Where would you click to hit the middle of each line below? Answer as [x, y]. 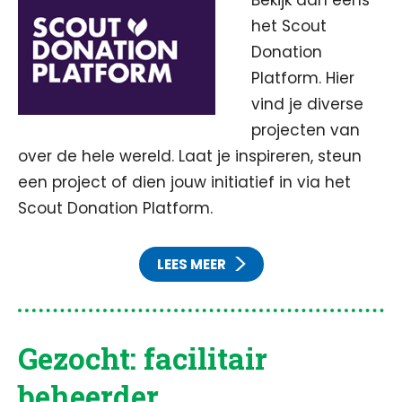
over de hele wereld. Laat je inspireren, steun [190, 156]
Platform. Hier [303, 78]
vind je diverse [307, 104]
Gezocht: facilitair [143, 358]
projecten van [306, 130]
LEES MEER [191, 264]
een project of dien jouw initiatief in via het [184, 182]
